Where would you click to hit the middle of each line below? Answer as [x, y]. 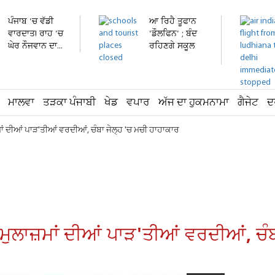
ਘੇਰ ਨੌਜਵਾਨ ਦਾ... [35, 46]
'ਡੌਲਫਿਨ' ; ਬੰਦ [173, 34]
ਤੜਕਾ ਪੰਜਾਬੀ [69, 103]
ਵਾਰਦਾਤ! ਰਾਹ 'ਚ [36, 34]
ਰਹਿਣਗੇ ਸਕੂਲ [172, 46]
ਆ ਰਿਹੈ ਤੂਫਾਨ [173, 22]
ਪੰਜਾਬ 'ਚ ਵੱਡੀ [31, 22]
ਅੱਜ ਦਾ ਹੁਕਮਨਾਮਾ [194, 103]
